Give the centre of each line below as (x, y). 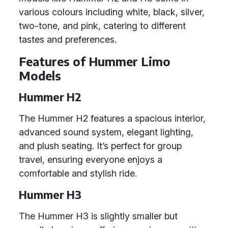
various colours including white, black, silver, (112, 12)
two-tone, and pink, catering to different (102, 26)
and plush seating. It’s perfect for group (100, 146)
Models (40, 76)
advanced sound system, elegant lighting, (106, 132)
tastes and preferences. (68, 39)
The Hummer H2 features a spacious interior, (112, 118)
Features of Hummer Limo (95, 61)
